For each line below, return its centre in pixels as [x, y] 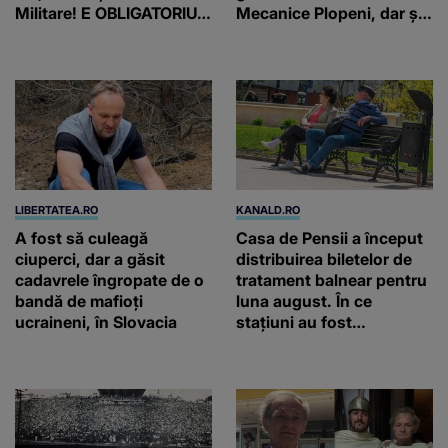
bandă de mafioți [79, 301]
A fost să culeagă [81, 238]
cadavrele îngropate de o [109, 280]
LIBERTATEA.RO [56, 210]
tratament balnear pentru [331, 280]
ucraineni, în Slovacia [96, 322]
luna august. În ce [304, 301]
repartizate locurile [307, 343]
